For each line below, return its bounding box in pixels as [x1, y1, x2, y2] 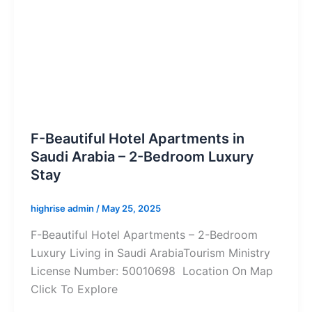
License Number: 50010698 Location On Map [31, 263, 273, 278]
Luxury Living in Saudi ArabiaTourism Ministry [31, 245, 270, 260]
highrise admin [31, 203, 96, 214]
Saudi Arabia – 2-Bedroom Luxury [31, 148, 254, 166]
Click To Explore [31, 281, 118, 296]
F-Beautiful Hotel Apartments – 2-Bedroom [31, 227, 258, 242]
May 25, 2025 [102, 203, 161, 214]
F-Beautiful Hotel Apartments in [31, 130, 244, 148]
